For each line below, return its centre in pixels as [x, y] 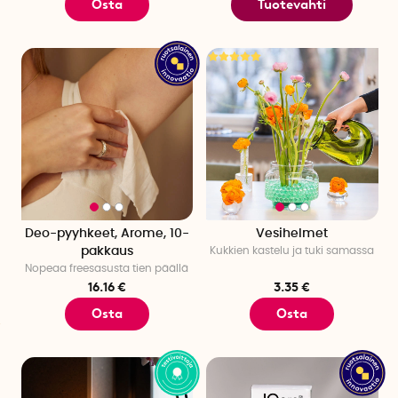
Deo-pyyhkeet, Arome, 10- [107, 233]
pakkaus [107, 251]
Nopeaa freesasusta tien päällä [107, 268]
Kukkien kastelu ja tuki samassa [292, 250]
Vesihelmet [292, 233]
